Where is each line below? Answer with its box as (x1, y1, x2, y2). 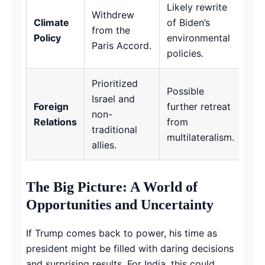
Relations (34, 115, 77, 128)
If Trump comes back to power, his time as (26, 227, 217, 239)
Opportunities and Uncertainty (26, 196, 214, 212)
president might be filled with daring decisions (26, 242, 234, 254)
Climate (34, 16, 69, 28)
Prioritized (92, 77, 138, 89)
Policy (34, 31, 61, 44)
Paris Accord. (92, 39, 151, 51)
